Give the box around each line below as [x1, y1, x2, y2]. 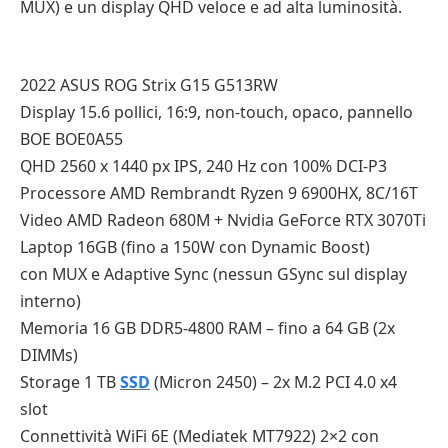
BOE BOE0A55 [20, 128, 123, 151]
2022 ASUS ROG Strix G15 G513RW [20, 74, 278, 97]
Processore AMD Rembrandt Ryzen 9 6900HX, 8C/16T [20, 182, 418, 205]
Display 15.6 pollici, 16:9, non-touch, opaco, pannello [20, 101, 413, 124]
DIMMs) [20, 344, 78, 367]
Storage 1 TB [20, 371, 120, 394]
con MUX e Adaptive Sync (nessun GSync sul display [20, 263, 407, 286]
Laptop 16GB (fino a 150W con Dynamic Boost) [20, 236, 370, 259]
